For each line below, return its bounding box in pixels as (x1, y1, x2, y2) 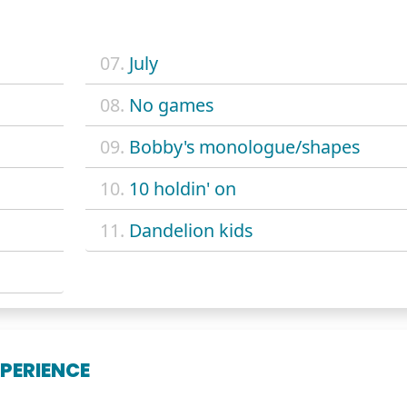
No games (128, 92, 213, 117)
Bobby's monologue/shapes (128, 134, 360, 159)
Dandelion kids (128, 217, 253, 243)
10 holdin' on (128, 175, 236, 201)
